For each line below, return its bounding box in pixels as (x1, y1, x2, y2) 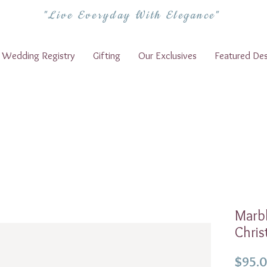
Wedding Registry (2, 49, 75, 61)
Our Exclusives (138, 49, 197, 61)
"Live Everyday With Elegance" (42, 8, 220, 23)
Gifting (93, 49, 120, 61)
